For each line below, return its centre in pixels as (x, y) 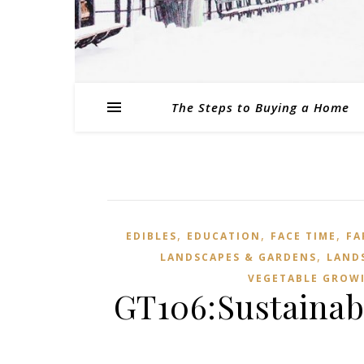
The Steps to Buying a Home (260, 107)
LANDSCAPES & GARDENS (238, 257)
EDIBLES (152, 236)
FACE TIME (303, 236)
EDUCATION (224, 236)
